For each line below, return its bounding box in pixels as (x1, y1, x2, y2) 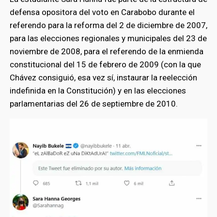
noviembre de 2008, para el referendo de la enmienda (10, 46, 203, 56)
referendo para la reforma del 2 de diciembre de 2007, (10, 20, 207, 30)
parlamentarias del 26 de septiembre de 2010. (10, 98, 178, 108)
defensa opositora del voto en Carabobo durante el (10, 7, 195, 17)
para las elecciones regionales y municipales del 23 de (10, 33, 207, 43)
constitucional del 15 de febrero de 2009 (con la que (10, 59, 201, 69)
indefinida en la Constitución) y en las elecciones (10, 85, 186, 95)
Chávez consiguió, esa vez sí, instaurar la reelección (10, 72, 197, 82)
